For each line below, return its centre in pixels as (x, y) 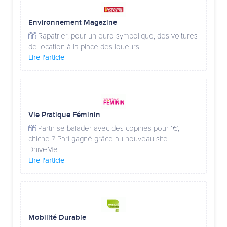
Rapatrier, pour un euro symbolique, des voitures (117, 36)
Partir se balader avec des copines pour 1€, (108, 128)
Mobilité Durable (57, 218)
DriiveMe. (44, 150)
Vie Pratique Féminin (64, 115)
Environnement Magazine (73, 23)
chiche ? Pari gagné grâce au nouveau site (98, 139)
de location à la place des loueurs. (85, 47)
